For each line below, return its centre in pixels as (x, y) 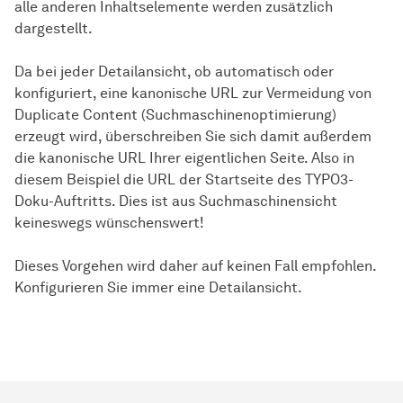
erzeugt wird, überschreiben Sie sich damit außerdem (193, 136)
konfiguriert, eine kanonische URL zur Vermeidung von (193, 93)
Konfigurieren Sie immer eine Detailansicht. (158, 287)
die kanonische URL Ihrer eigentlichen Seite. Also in (184, 157)
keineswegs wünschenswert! (109, 222)
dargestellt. (54, 28)
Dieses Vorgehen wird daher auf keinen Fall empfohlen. (195, 265)
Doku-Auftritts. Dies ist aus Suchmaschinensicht (176, 201)
